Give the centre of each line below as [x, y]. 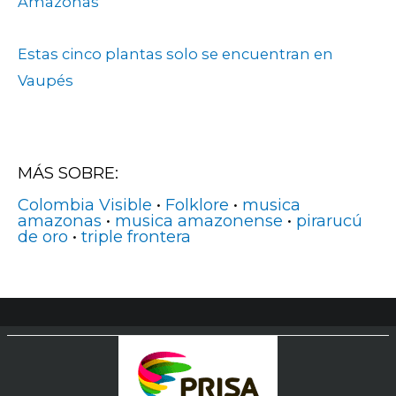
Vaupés [46, 80]
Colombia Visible [85, 205]
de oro [43, 237]
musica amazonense [199, 221]
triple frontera [136, 237]
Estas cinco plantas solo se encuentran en [175, 53]
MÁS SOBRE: [68, 173]
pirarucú [329, 221]
